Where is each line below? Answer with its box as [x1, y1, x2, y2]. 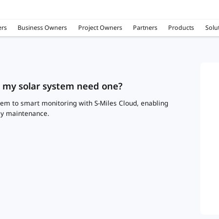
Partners [132, 23, 157, 32]
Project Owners [78, 23, 122, 32]
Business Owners [18, 23, 67, 32]
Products [168, 23, 195, 32]
